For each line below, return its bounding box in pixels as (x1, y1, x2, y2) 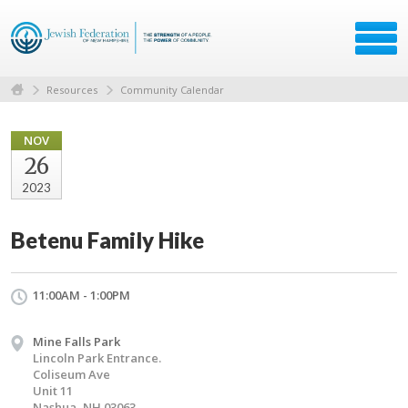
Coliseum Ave (33, 365, 110, 382)
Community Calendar (120, 82, 224, 97)
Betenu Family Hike (11, 226, 204, 253)
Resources (46, 82, 97, 97)
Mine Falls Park (33, 332, 120, 350)
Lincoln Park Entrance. (33, 349, 161, 366)
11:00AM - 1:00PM (33, 286, 130, 303)
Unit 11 (33, 382, 73, 399)
